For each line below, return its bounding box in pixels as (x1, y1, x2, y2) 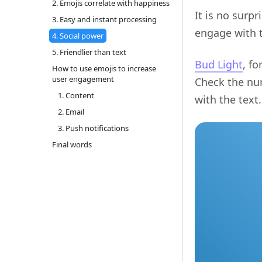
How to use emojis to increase (51, 63, 156, 74)
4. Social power (51, 30, 104, 41)
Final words (51, 139, 92, 150)
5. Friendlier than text (51, 46, 126, 57)
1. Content (57, 89, 94, 101)
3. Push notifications (57, 122, 129, 133)
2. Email (57, 106, 84, 117)
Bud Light (195, 57, 243, 71)
